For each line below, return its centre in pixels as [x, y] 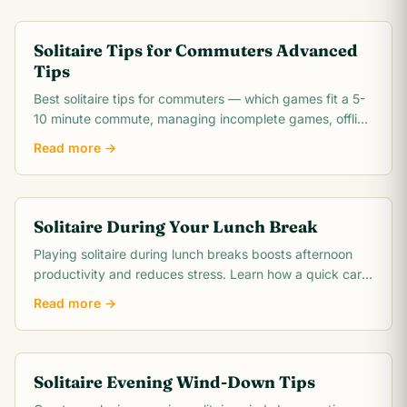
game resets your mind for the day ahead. [159, 294]
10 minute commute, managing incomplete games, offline [203, 119]
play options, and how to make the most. [154, 139]
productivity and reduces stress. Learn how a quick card [202, 274]
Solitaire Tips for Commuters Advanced [196, 50]
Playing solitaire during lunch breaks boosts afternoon [193, 254]
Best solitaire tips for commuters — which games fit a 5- [199, 99]
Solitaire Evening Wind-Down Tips [174, 382]
